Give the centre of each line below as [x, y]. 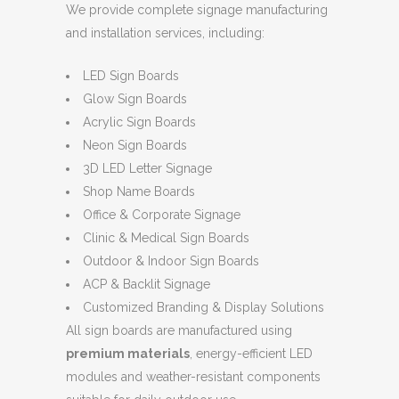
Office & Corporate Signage [162, 214]
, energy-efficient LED [251, 353]
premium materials [128, 353]
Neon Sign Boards [135, 145]
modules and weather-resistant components [193, 376]
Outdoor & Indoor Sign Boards [171, 261]
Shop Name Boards [139, 191]
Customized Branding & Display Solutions [204, 307]
